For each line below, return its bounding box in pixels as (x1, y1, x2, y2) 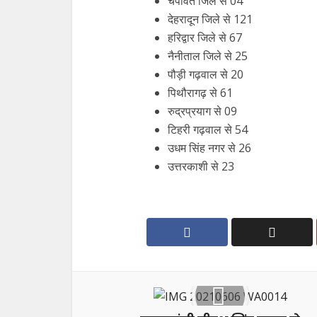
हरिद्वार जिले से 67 (168, 30, 242, 46)
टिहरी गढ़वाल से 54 (168, 122, 248, 138)
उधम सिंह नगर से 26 (168, 140, 251, 156)
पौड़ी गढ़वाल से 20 (168, 67, 243, 83)
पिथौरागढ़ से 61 (168, 85, 233, 101)
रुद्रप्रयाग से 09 (168, 103, 237, 120)
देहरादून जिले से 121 (168, 11, 253, 28)
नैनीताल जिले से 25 (168, 48, 248, 64)
